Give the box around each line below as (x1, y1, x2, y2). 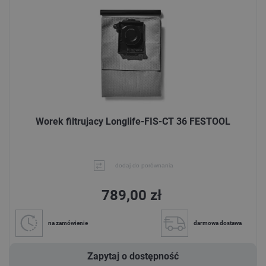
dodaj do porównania (115, 161, 173, 169)
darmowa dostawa (194, 219, 242, 226)
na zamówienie (48, 219, 88, 226)
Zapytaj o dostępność (87, 250, 179, 262)
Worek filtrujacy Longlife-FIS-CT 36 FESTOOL (36, 115, 230, 127)
